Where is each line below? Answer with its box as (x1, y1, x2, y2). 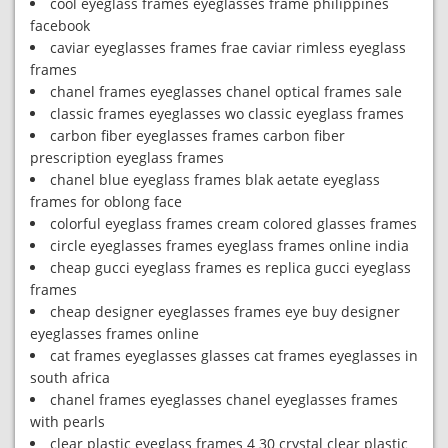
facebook (30, 16, 90, 35)
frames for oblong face (30, 192, 182, 211)
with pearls (30, 412, 105, 431)
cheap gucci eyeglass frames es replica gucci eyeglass (50, 258, 411, 277)
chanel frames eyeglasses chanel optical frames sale (50, 82, 402, 101)
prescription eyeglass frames (30, 148, 224, 167)
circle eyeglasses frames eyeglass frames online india (50, 236, 409, 255)
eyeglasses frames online (30, 324, 199, 343)
